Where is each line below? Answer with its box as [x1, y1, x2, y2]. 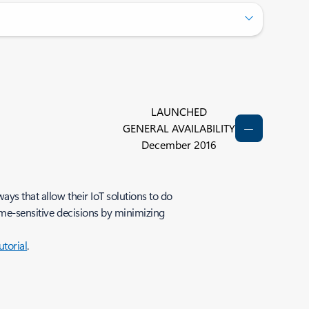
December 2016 [141, 137, 217, 152]
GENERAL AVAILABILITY [122, 121, 235, 135]
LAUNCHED [150, 104, 207, 119]
